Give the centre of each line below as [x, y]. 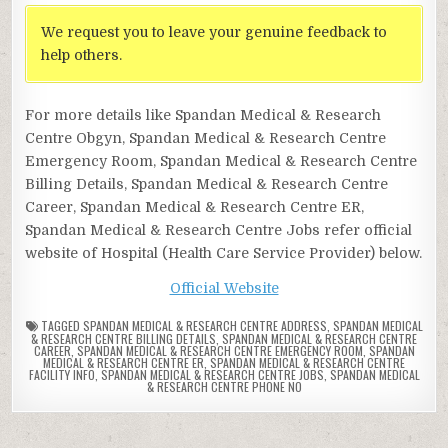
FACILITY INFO [61, 374]
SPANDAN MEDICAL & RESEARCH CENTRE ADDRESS [204, 325]
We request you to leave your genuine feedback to [214, 31]
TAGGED [60, 325]
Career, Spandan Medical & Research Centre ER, [195, 206]
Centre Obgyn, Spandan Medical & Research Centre [206, 137]
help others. [82, 54]
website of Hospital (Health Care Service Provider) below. [224, 252]
